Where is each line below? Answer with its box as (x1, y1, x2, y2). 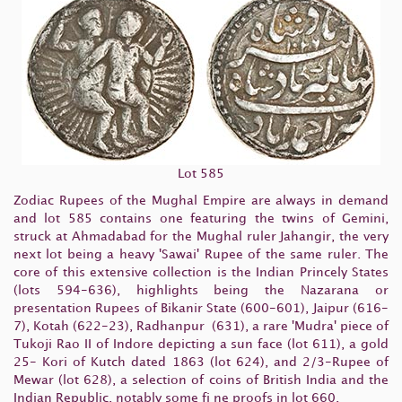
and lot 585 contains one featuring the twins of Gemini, (13, 213, 389, 224)
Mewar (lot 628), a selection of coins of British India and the (13, 374, 389, 386)
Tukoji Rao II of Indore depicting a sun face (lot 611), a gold (13, 338, 389, 350)
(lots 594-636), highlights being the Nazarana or (13, 284, 389, 296)
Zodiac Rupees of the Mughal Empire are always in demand (13, 195, 389, 206)
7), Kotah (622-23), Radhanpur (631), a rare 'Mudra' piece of (13, 320, 389, 332)
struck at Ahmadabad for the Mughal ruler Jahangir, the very (13, 231, 389, 242)
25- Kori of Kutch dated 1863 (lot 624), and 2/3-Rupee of (13, 356, 389, 368)
